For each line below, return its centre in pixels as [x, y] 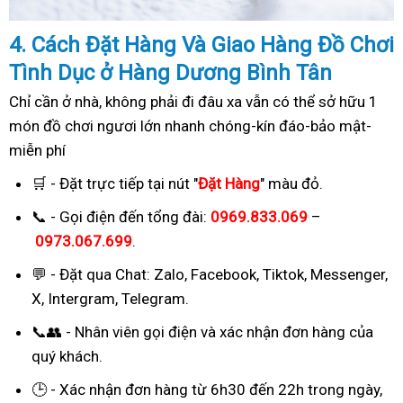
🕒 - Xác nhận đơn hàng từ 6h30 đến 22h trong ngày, [207, 389]
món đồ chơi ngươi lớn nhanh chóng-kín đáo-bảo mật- [190, 125]
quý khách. [67, 356]
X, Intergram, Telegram [108, 298]
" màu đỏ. [291, 183]
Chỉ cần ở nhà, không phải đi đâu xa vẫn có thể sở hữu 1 [193, 101]
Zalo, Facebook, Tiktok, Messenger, [271, 274]
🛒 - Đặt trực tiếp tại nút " [115, 183]
